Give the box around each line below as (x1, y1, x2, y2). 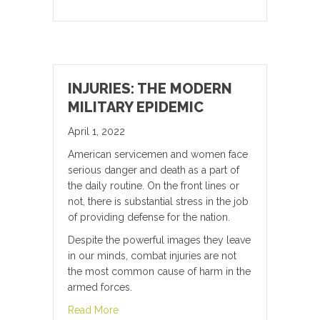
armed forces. (68, 281, 132, 294)
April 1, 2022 (68, 126, 125, 138)
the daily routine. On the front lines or (68, 180, 239, 192)
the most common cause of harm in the (68, 266, 251, 278)
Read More (68, 304, 119, 316)
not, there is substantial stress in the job (68, 196, 249, 208)
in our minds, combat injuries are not (68, 250, 236, 262)
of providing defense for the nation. (68, 211, 230, 224)
